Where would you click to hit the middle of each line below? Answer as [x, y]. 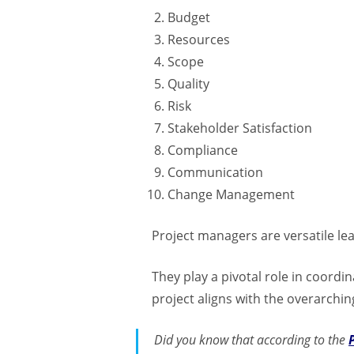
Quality [188, 83]
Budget [189, 17]
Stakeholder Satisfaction [240, 128]
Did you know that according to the [251, 339]
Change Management [231, 194]
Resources [199, 39]
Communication [215, 172]
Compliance [203, 150]
